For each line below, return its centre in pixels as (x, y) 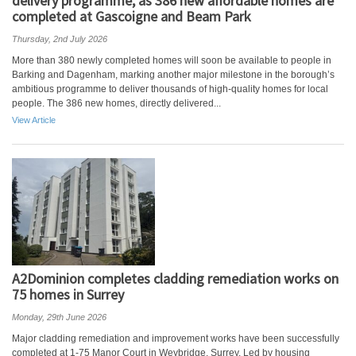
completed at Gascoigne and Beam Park (132, 16)
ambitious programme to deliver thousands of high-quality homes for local (170, 89)
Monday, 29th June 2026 (59, 317)
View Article (34, 120)
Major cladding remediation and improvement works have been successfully (176, 339)
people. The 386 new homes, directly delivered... (116, 103)
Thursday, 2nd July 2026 (60, 39)
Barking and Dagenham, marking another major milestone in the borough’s (173, 75)
